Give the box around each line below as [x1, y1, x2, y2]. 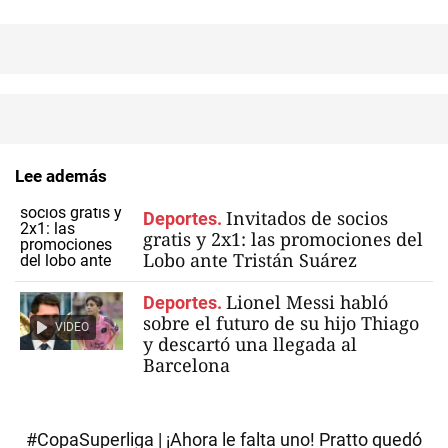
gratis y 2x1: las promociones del [143, 227, 423, 251]
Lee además [15, 166, 107, 186]
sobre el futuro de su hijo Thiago [143, 311, 419, 335]
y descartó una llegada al [143, 332, 357, 356]
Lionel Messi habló [226, 290, 388, 314]
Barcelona [143, 353, 230, 377]
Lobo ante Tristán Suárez [143, 248, 357, 272]
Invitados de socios [226, 206, 388, 230]
